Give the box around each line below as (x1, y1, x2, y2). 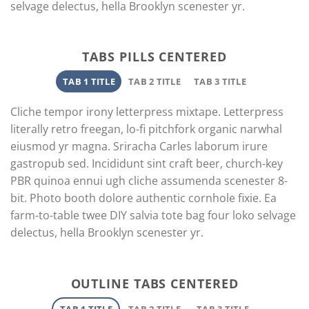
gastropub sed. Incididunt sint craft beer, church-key (10, 156, 283, 172)
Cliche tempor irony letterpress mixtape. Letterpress (10, 104, 283, 120)
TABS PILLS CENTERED (82, 48, 227, 66)
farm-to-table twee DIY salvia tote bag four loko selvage (10, 208, 296, 223)
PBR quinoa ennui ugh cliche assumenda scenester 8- (10, 173, 288, 189)
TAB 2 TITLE (128, 75, 181, 88)
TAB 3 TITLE (194, 75, 246, 88)
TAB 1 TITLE (63, 75, 115, 88)
